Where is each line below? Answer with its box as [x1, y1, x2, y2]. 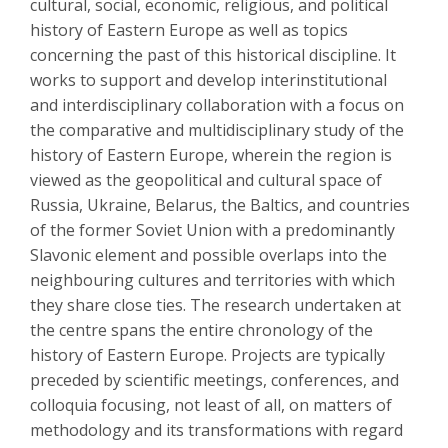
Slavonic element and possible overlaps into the [30, 244, 387, 267]
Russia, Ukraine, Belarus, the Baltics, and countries [30, 194, 410, 217]
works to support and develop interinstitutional [30, 69, 387, 92]
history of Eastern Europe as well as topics [30, 19, 348, 42]
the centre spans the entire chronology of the [30, 319, 373, 342]
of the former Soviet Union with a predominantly [30, 219, 395, 242]
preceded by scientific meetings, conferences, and [30, 369, 399, 392]
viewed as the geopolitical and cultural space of [30, 169, 382, 192]
